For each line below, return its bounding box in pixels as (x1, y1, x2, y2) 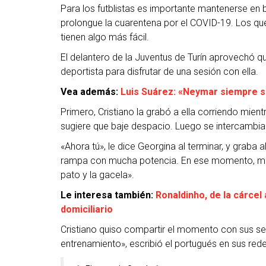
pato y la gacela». (61, 169, 134, 181)
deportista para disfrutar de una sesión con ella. (61, 66, 258, 78)
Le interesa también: (61, 189, 156, 201)
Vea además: (61, 86, 121, 98)
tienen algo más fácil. (61, 31, 149, 43)
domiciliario (61, 204, 113, 216)
